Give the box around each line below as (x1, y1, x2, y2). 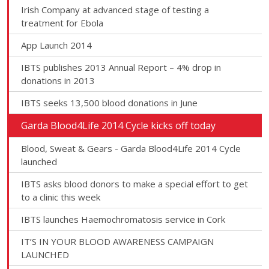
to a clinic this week (21, 191, 100, 203)
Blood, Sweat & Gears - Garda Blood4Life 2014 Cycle (21, 142, 241, 154)
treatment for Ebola (21, 17, 103, 29)
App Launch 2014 (21, 39, 92, 51)
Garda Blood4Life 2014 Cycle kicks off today (21, 119, 216, 132)
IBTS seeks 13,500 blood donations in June (21, 97, 198, 109)
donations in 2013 (21, 74, 95, 86)
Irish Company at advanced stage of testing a (21, 4, 209, 16)
